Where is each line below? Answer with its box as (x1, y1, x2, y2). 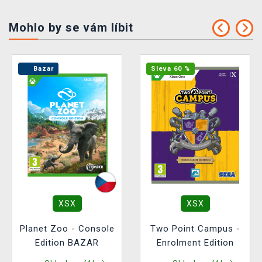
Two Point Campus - (150, 223, 240, 235)
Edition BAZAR (35, 237, 99, 249)
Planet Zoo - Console (19, 223, 115, 235)
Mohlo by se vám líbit (9, 20, 133, 35)
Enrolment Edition (156, 237, 234, 249)
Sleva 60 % (151, 65, 190, 73)
